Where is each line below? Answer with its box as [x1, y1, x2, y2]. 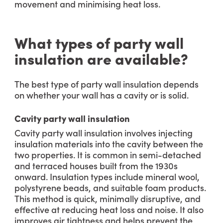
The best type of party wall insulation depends [14, 78, 199, 90]
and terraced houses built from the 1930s [14, 159, 178, 172]
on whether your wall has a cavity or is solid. [14, 89, 189, 101]
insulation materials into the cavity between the [14, 137, 203, 150]
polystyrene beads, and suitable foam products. [14, 181, 206, 194]
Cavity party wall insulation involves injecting [14, 126, 193, 139]
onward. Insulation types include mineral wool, [14, 170, 200, 183]
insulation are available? [14, 48, 188, 69]
